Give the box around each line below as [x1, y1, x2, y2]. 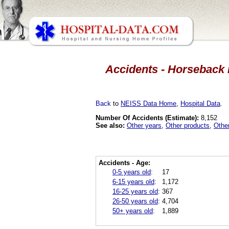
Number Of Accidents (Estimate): [96, 113, 199, 122]
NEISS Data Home [121, 99, 176, 107]
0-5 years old [112, 168, 151, 176]
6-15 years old [112, 177, 154, 186]
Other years [127, 121, 162, 129]
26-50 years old [112, 197, 158, 205]
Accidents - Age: [99, 158, 150, 167]
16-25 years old [112, 187, 158, 195]
